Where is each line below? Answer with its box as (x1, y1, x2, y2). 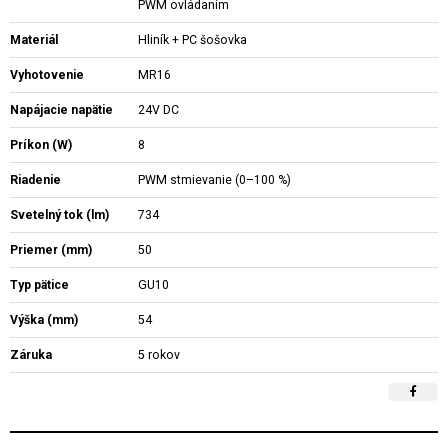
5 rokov (138, 348, 181, 362)
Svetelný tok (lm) (10, 208, 109, 222)
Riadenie (10, 173, 61, 187)
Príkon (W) (10, 138, 72, 152)
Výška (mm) (10, 313, 78, 327)
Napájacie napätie (10, 103, 113, 117)
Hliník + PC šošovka (138, 33, 248, 47)
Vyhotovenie (10, 68, 84, 82)
